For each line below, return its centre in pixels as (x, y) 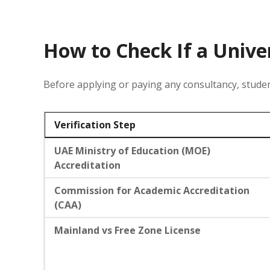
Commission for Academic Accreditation (152, 190)
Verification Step (95, 124)
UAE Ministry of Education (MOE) (132, 150)
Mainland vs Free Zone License (127, 230)
